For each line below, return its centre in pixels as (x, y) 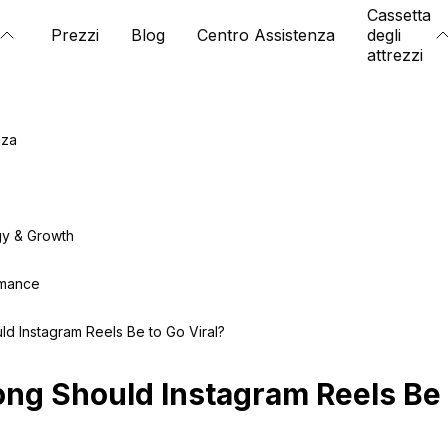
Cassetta (399, 15)
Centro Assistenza (266, 35)
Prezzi (75, 35)
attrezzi (395, 55)
